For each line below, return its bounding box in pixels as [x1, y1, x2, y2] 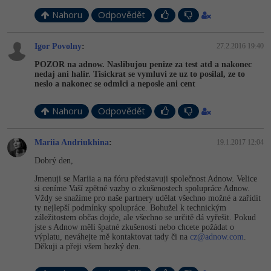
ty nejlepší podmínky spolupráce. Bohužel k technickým [34, 203, 226, 212]
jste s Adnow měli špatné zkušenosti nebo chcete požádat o [34, 223, 234, 232]
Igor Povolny [34, 42, 82, 51]
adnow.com [205, 232, 244, 241]
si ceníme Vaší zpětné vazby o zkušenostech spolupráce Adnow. [34, 184, 250, 193]
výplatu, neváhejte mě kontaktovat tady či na [34, 232, 190, 241]
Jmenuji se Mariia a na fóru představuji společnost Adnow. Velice [34, 174, 257, 183]
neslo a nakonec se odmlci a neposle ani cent [34, 79, 195, 88]
